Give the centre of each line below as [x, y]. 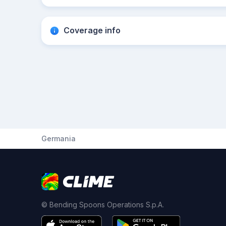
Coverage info [92, 30]
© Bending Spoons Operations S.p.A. [103, 205]
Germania [59, 138]
